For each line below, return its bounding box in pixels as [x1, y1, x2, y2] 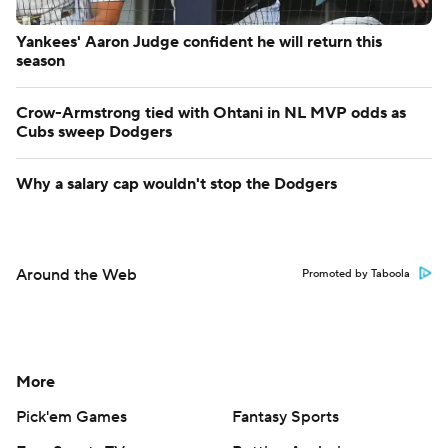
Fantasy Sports [232, 406, 339, 427]
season [16, 50, 65, 71]
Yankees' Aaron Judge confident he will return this [16, 31, 382, 52]
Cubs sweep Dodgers [16, 121, 172, 142]
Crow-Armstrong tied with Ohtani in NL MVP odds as [16, 102, 406, 123]
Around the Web [16, 264, 137, 285]
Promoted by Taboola [302, 266, 410, 281]
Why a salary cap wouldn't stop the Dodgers [16, 173, 337, 194]
